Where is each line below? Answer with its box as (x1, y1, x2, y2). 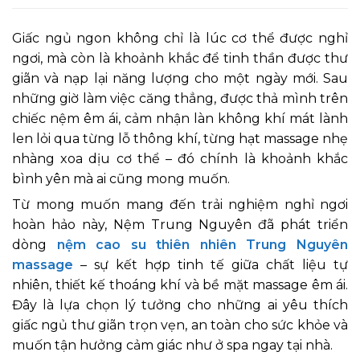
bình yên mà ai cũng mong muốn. (12, 171, 230, 187)
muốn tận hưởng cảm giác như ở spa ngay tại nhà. (12, 337, 333, 354)
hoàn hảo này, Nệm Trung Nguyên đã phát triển (12, 217, 348, 233)
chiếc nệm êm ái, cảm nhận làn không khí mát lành (12, 111, 348, 127)
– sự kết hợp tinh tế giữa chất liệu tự (73, 257, 348, 273)
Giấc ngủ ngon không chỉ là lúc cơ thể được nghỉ (12, 31, 348, 47)
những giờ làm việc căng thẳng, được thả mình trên (12, 91, 348, 107)
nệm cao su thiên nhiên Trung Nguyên (56, 237, 349, 253)
